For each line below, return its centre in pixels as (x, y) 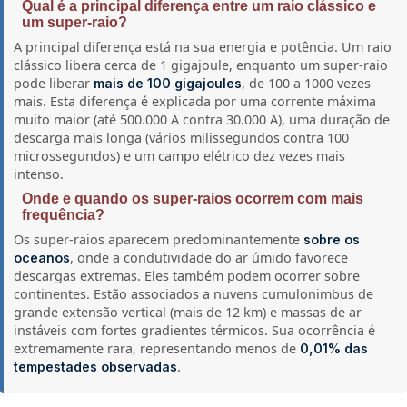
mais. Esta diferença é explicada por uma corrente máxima (195, 101)
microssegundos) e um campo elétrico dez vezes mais (180, 155)
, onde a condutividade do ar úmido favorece (209, 258)
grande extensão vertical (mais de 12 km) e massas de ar (188, 313)
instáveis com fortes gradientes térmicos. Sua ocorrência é (195, 331)
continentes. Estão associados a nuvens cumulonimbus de (194, 294)
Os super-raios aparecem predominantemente (159, 240)
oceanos (42, 258)
